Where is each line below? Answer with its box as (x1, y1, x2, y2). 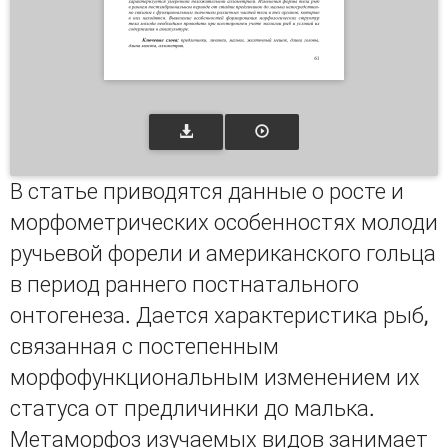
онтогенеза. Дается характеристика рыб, (10, 303, 428, 328)
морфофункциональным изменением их (10, 365, 420, 390)
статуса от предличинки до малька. (10, 396, 375, 421)
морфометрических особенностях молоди (10, 210, 438, 235)
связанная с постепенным (10, 334, 279, 359)
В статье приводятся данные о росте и (10, 179, 404, 204)
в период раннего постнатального (10, 272, 359, 297)
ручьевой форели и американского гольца (10, 241, 436, 266)
